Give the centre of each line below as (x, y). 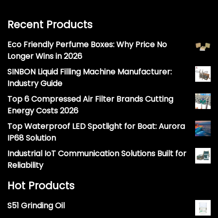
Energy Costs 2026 (43, 111)
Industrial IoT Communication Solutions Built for (97, 154)
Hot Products (41, 186)
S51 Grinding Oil (36, 206)
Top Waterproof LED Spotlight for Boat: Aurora (96, 127)
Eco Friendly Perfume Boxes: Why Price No (87, 45)
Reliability (25, 165)
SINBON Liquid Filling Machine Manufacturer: (90, 72)
